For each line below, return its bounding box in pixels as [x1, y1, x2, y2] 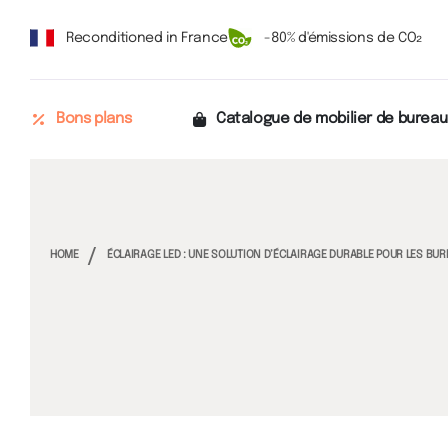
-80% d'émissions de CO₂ [263, 30, 422, 45]
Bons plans [56, 111, 132, 128]
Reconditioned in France [66, 30, 228, 45]
